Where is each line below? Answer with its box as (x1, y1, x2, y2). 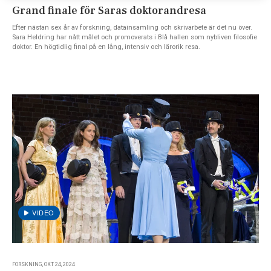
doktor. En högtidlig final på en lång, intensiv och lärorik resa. (12, 42, 200, 51)
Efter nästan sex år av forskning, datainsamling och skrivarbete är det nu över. (12, 23, 252, 31)
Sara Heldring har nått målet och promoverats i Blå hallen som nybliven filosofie (12, 33, 257, 41)
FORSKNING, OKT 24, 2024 (12, 261, 75, 267)
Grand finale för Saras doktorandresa (12, 2, 206, 18)
